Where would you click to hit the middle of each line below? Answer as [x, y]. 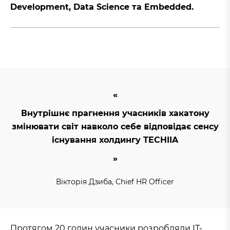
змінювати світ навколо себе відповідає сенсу [115, 127]
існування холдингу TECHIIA [115, 140]
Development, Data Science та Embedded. [102, 7]
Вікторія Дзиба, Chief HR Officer [115, 182]
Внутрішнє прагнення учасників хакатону [115, 113]
